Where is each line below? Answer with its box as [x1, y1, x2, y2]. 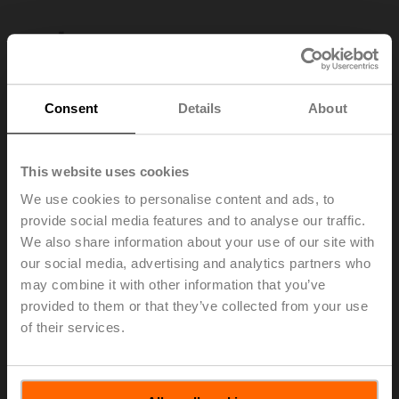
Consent [45, 100, 98, 116]
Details [177, 100, 222, 116]
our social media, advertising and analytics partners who [20, 256, 370, 272]
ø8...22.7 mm [21, 360, 104, 376]
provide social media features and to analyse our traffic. [20, 213, 366, 229]
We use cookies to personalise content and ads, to [20, 191, 335, 208]
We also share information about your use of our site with [20, 234, 375, 250]
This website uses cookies [20, 163, 190, 179]
